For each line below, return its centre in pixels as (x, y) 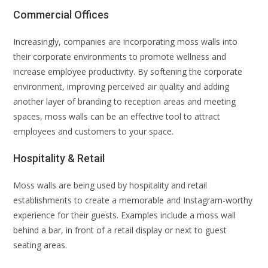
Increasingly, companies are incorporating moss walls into (126, 41)
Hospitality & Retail (59, 158)
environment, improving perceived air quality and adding (121, 86)
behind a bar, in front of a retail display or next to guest (120, 230)
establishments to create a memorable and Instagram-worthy (133, 200)
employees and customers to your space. (94, 131)
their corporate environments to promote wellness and (120, 56)
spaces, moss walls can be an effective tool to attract (117, 116)
